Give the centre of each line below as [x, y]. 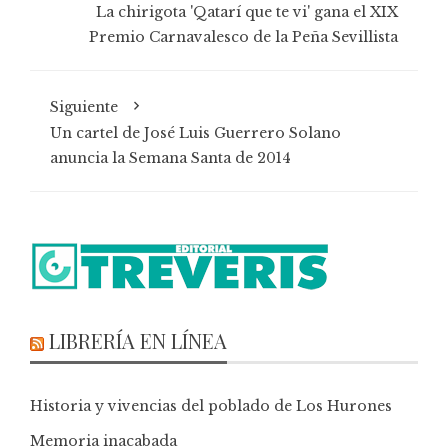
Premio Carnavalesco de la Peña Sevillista [243, 37]
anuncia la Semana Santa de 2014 [170, 158]
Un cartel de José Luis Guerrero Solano [195, 133]
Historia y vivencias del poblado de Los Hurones [211, 406]
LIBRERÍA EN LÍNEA [138, 341]
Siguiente [84, 107]
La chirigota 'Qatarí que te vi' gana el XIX [247, 12]
